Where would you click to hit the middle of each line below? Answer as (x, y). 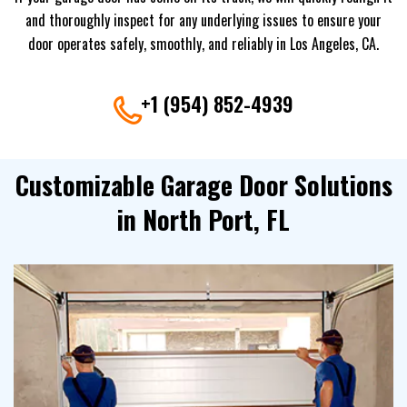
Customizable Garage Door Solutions (203, 184)
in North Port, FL (203, 219)
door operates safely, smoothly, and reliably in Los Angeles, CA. (203, 43)
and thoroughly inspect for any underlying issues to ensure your (203, 20)
